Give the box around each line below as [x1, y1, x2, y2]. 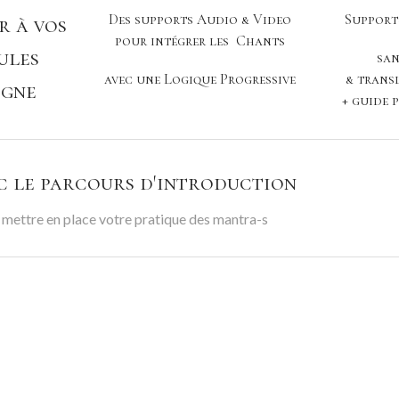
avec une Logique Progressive [103, 70, 296, 89]
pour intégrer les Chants [114, 32, 285, 51]
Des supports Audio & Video [108, 11, 291, 29]
